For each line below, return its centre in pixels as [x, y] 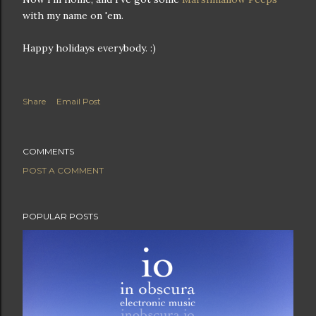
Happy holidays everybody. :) [89, 48]
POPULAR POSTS [60, 216]
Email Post [79, 101]
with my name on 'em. [73, 16]
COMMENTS [48, 151]
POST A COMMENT [63, 170]
